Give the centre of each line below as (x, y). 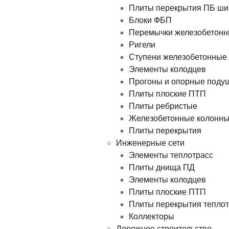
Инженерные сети (150, 143)
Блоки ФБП (150, 20)
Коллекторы (152, 217)
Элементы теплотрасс (171, 155)
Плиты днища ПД (162, 168)
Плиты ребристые (163, 106)
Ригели (142, 45)
